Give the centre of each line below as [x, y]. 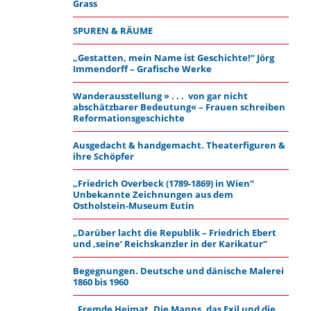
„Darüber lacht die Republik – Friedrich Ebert [174, 233]
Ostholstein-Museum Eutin [133, 205]
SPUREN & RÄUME [112, 31]
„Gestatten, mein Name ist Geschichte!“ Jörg [173, 58]
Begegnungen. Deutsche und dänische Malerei [178, 271]
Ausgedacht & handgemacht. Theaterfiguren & [179, 145]
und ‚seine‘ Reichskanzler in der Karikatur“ [170, 244]
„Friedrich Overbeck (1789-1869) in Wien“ [163, 183]
